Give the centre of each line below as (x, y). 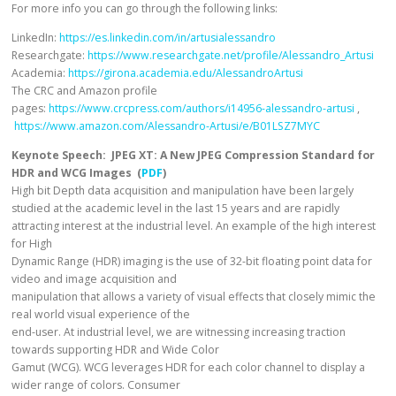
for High (32, 243)
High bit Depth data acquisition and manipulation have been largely (183, 190)
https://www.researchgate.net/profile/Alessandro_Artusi (231, 55)
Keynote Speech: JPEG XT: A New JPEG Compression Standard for (194, 155)
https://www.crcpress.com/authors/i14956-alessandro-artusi (202, 108)
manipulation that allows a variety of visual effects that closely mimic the (194, 296)
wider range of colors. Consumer (96, 385)
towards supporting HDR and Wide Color (116, 349)
